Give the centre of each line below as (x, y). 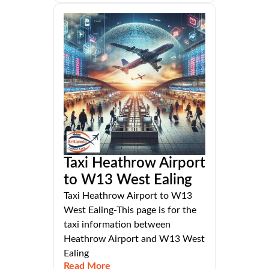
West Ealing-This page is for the (130, 210)
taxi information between (117, 225)
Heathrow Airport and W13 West (134, 239)
